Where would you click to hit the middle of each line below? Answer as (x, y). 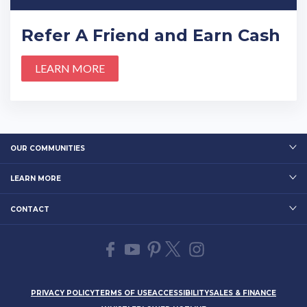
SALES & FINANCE (243, 293)
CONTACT (30, 209)
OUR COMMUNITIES (48, 149)
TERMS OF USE (123, 293)
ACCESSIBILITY (181, 293)
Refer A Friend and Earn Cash (151, 36)
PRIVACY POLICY (63, 293)
